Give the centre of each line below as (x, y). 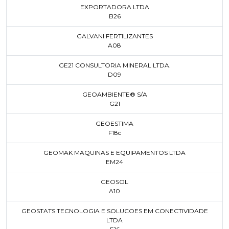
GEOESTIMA (114, 123)
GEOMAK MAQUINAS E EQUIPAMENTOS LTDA (114, 153)
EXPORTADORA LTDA (114, 7)
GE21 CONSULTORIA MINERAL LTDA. (114, 65)
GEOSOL (114, 182)
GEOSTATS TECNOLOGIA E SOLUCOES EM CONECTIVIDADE (114, 211)
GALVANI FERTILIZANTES (114, 36)
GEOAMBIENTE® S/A (114, 94)
